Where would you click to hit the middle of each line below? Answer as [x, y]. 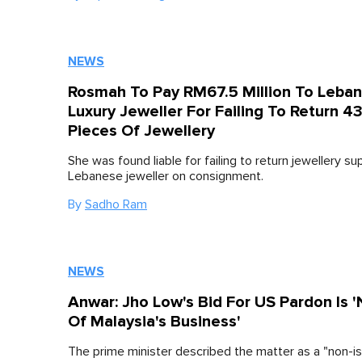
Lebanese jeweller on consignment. [166, 176]
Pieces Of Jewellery [141, 131]
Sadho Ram [116, 204]
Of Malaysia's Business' [154, 322]
